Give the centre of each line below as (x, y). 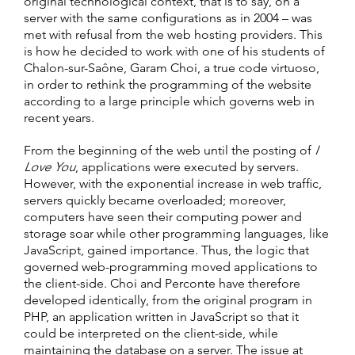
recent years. (59, 118)
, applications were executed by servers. (187, 167)
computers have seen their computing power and (163, 217)
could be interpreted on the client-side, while (151, 334)
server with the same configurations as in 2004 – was (168, 18)
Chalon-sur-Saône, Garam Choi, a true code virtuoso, (172, 68)
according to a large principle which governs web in (169, 101)
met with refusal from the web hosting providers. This (173, 35)
